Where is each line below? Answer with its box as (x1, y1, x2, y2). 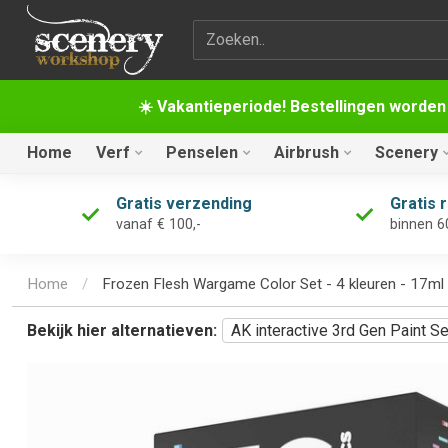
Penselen (166, 143, 238, 162)
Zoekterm (191, 21, 260, 41)
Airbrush (274, 143, 339, 162)
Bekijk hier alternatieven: (27, 321, 217, 341)
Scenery (375, 143, 438, 162)
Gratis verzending (115, 194, 252, 213)
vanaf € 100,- (115, 216, 201, 233)
